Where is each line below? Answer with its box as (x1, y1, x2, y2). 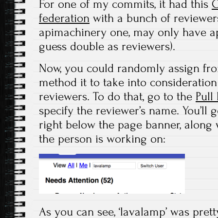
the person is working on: (39, 132, 165, 146)
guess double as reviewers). (39, 39, 175, 54)
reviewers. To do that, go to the (39, 90, 196, 104)
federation (39, 11, 90, 25)
